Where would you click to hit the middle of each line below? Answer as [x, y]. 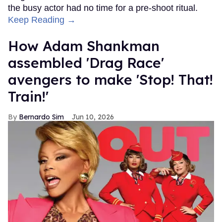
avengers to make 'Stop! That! [111, 80]
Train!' [28, 97]
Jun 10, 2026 [93, 117]
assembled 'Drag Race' [86, 63]
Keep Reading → [42, 20]
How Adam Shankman [84, 46]
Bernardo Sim [41, 117]
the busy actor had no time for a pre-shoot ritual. [103, 8]
